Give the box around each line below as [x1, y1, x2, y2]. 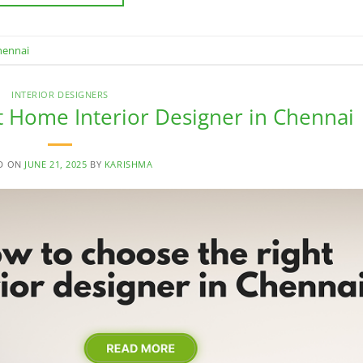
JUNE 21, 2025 [24, 157, 88, 170]
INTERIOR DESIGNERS [11, 88, 109, 101]
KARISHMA [104, 157, 153, 170]
